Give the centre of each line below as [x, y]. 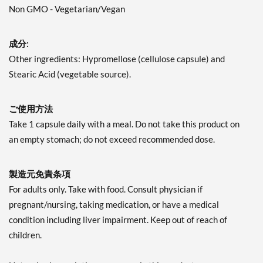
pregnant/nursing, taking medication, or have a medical [114, 205]
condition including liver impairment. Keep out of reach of [118, 220]
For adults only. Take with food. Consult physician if [106, 189]
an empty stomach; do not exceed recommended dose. [112, 139]
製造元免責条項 [40, 174]
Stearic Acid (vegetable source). [70, 74]
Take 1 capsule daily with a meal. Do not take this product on [124, 124]
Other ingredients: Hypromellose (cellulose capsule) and [117, 59]
